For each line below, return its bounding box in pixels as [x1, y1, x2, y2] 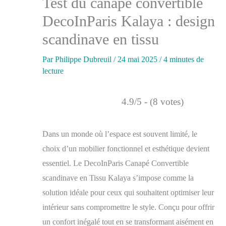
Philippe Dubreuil [55, 55, 114, 64]
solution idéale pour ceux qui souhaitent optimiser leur [42, 188, 214, 197]
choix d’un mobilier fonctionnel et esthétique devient [42, 144, 209, 153]
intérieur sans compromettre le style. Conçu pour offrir [42, 203, 214, 212]
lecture [42, 67, 64, 76]
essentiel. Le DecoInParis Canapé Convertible [42, 159, 189, 168]
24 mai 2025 [118, 55, 159, 64]
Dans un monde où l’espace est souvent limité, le [42, 130, 197, 139]
